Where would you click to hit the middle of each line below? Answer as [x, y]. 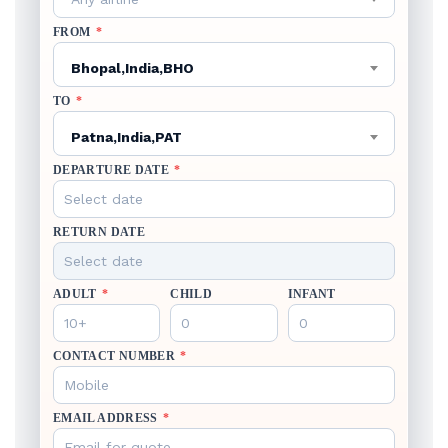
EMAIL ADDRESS [107, 418]
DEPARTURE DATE [113, 170]
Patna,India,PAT [126, 137]
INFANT [311, 294]
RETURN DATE [99, 232]
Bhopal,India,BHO [132, 68]
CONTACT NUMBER [116, 356]
